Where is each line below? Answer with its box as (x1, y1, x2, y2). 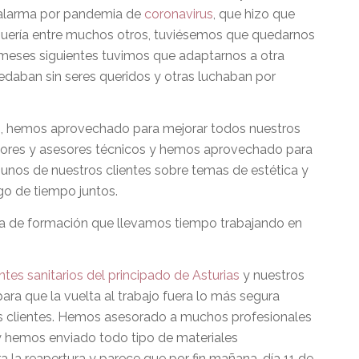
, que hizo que (213, 6, 296, 22)
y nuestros (240, 268, 305, 284)
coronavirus (144, 6, 214, 22)
